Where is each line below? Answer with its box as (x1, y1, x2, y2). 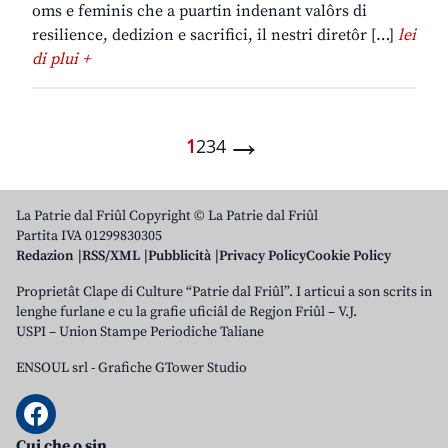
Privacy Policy (219, 247, 306, 266)
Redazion (16, 247, 74, 266)
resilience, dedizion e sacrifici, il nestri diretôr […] (32, 25, 398, 46)
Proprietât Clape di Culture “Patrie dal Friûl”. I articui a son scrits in (16, 283, 432, 302)
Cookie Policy (306, 247, 391, 266)
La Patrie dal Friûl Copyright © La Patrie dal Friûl (16, 207, 318, 226)
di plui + (32, 49, 90, 70)
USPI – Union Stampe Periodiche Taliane (16, 323, 264, 342)
